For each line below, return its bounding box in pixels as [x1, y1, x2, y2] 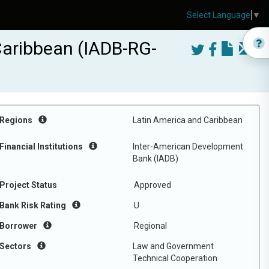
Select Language [187, 10, 250, 20]
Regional [134, 221, 167, 231]
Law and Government [133, 241, 214, 251]
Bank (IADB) [133, 154, 178, 163]
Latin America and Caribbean [133, 115, 243, 125]
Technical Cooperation [133, 253, 217, 263]
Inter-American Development [133, 142, 243, 151]
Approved [134, 180, 171, 190]
